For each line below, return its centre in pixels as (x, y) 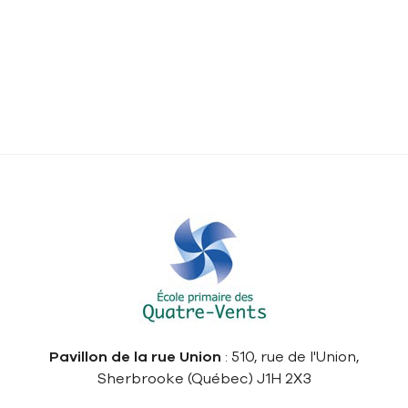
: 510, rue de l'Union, (290, 357)
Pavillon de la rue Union (135, 357)
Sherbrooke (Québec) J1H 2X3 (204, 379)
